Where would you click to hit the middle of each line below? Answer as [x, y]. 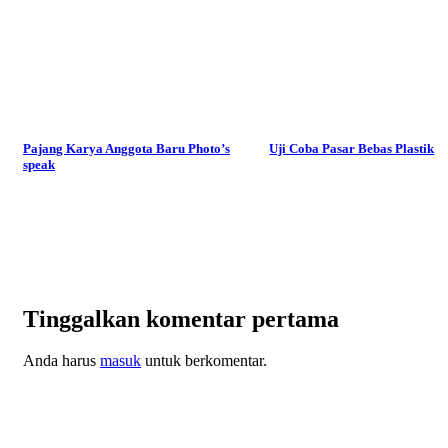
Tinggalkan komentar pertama [181, 318]
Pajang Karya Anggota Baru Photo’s [126, 149]
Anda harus [61, 361]
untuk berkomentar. [204, 361]
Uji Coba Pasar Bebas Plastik [352, 149]
